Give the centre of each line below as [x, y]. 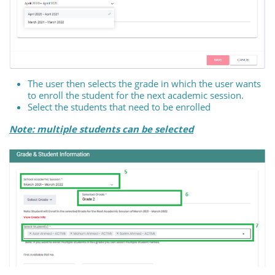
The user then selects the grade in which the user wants [144, 83]
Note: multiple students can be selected [101, 129]
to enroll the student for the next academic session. [136, 95]
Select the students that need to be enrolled [119, 107]
